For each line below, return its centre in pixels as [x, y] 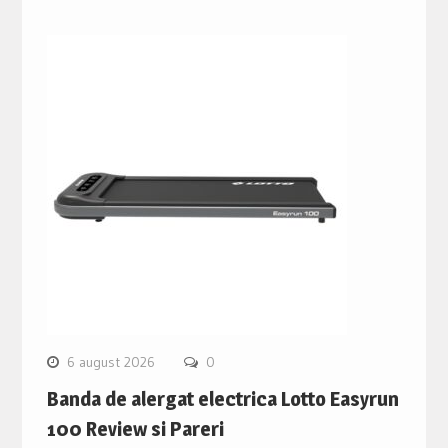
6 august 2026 [110, 362]
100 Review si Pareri [135, 429]
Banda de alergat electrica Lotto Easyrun [222, 399]
